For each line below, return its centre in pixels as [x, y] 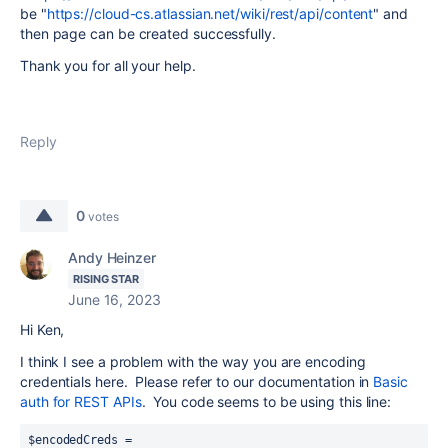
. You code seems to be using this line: [266, 401]
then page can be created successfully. [148, 33]
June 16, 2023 [114, 299]
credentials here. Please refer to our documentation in [197, 381]
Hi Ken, [42, 329]
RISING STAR [106, 279]
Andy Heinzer [112, 257]
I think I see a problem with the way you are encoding [193, 361]
